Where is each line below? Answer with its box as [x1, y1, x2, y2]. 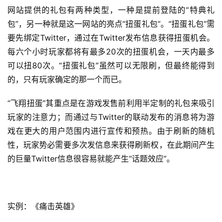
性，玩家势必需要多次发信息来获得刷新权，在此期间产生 [7, 140, 215, 150]
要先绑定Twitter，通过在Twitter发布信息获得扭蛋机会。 [7, 33, 215, 43]
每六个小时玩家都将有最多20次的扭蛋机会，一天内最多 [7, 47, 215, 57]
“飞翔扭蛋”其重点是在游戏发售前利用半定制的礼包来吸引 [7, 98, 215, 109]
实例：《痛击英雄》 [7, 201, 79, 212]
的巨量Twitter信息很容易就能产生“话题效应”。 [7, 154, 174, 164]
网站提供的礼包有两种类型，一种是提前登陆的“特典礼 [7, 5, 215, 15]
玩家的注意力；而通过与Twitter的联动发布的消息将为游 [7, 112, 215, 122]
